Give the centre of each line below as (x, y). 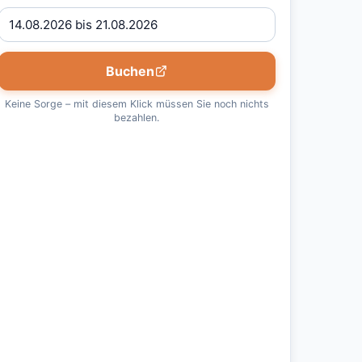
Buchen (130, 71)
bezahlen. (137, 118)
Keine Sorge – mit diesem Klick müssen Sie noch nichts (137, 104)
